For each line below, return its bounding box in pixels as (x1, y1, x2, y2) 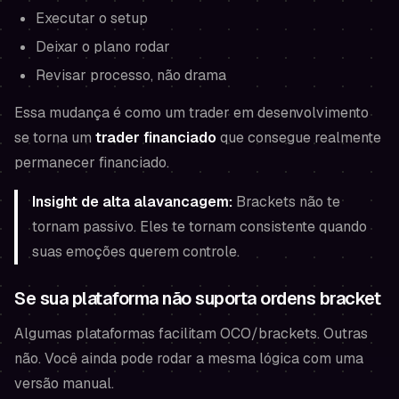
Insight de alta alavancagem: (32, 192, 232, 211)
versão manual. (14, 374, 114, 393)
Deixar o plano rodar (36, 37, 170, 56)
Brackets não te (232, 192, 340, 211)
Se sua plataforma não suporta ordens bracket (14, 287, 380, 310)
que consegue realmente (216, 128, 381, 147)
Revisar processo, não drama (36, 66, 226, 85)
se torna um (14, 128, 95, 147)
